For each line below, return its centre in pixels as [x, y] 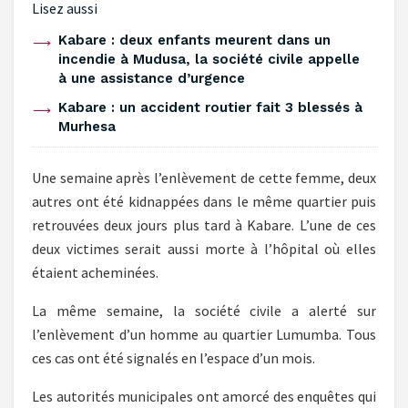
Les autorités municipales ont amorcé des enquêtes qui [204, 397]
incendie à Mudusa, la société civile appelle [209, 60]
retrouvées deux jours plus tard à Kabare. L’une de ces [204, 225]
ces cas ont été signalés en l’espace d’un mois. [173, 358]
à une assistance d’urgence [151, 79]
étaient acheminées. [95, 273]
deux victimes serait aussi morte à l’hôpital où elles [204, 249]
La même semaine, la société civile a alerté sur [204, 311]
